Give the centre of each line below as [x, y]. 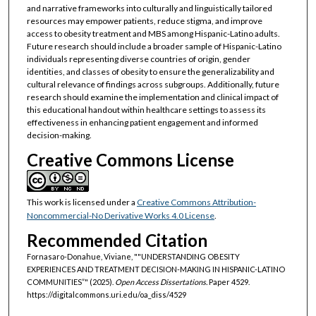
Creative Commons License [130, 159]
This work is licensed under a [81, 202]
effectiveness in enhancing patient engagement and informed [142, 122]
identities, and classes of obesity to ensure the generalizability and [150, 71]
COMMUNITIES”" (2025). [71, 282]
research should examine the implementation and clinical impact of [152, 97]
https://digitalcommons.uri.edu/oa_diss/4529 [106, 295]
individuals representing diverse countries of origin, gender [138, 59]
